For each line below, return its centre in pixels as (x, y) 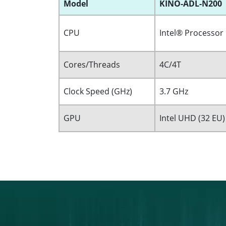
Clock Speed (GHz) (98, 92)
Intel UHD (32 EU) (192, 118)
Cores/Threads (92, 65)
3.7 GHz (174, 92)
